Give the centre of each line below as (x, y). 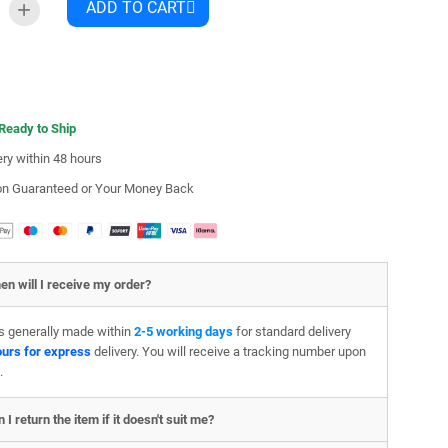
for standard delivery (291, 331)
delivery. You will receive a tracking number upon (228, 351)
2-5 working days (181, 331)
